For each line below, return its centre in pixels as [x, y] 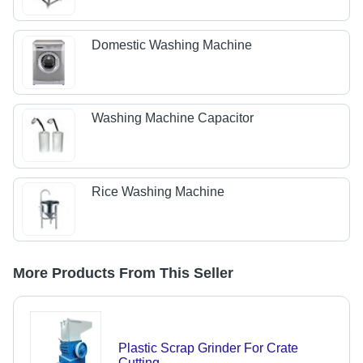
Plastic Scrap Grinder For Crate [208, 348]
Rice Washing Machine [158, 191]
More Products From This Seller [123, 273]
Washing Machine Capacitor [173, 118]
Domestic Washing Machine [172, 45]
